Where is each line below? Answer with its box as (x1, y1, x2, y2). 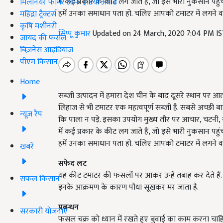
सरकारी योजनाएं (20, 204, 68, 218)
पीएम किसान (20, 55, 58, 69)
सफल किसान (20, 172, 60, 186)
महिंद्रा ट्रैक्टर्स (20, 7, 56, 21)
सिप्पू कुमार (58, 27, 93, 40)
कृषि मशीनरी (20, 19, 57, 33)
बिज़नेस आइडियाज (20, 43, 73, 57)
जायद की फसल (20, 31, 66, 45)
